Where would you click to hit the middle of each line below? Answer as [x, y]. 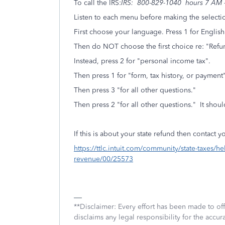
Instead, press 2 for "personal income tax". [142, 61]
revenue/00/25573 [103, 159]
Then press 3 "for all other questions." [135, 90]
